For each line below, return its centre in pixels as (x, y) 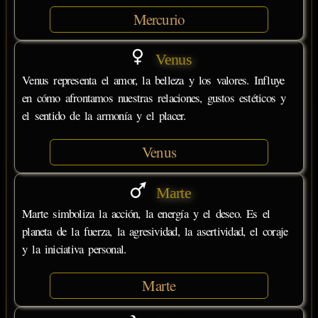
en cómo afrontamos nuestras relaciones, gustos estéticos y (154, 98)
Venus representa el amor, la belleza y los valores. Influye (153, 80)
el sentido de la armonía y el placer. (104, 116)
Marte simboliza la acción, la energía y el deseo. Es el (146, 213)
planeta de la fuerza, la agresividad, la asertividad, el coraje (155, 231)
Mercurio (159, 19)
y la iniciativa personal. (74, 248)
